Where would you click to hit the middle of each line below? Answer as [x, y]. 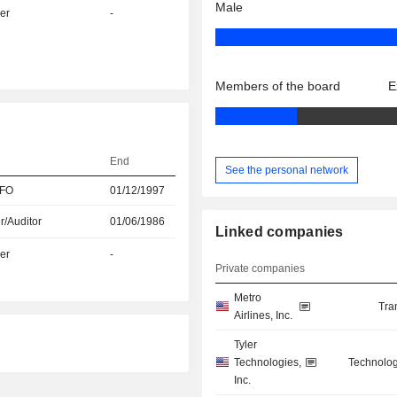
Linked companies [280, 232]
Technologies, [268, 363]
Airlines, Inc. [264, 316]
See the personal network [287, 170]
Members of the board [278, 86]
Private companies [261, 269]
